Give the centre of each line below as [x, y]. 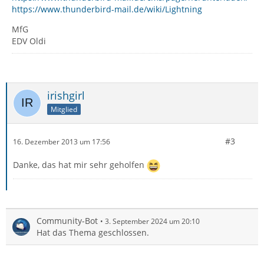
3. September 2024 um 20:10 [152, 221]
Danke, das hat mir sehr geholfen [80, 165]
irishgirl [66, 95]
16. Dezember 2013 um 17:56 [62, 141]
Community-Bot [67, 221]
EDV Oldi [29, 41]
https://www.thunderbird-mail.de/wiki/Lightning [107, 9]
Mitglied [64, 109]
